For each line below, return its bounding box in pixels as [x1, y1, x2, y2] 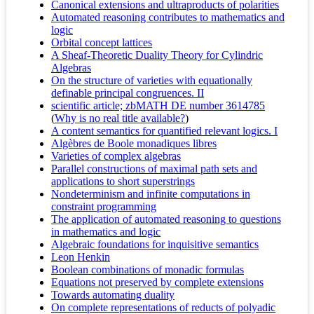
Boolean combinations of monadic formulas [51, 263, 244, 275]
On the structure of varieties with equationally [51, 74, 252, 86]
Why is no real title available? [55, 111, 185, 124]
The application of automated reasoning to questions [51, 212, 281, 225]
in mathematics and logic [51, 225, 161, 238]
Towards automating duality [51, 288, 175, 301]
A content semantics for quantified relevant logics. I [51, 124, 278, 137]
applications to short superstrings [51, 175, 195, 187]
